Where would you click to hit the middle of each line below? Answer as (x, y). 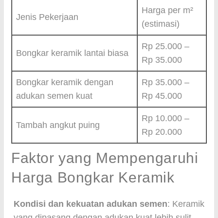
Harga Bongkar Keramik (93, 177)
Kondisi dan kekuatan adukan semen (91, 204)
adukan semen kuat (54, 96)
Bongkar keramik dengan (65, 82)
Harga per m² (167, 10)
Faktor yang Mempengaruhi (105, 158)
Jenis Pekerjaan (47, 17)
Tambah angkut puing (58, 125)
